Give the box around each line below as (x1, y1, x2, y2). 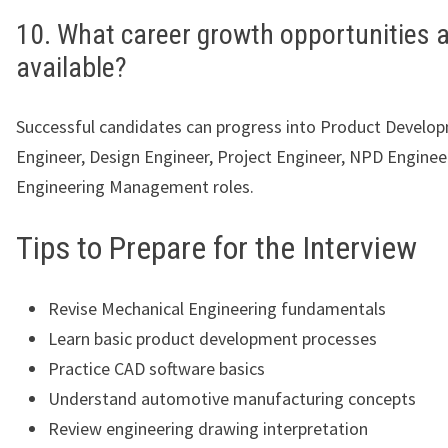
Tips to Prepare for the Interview (16, 229, 417, 268)
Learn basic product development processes (48, 326, 377, 350)
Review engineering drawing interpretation (48, 416, 368, 440)
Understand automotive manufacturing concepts (48, 386, 416, 410)
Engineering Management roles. (16, 175, 254, 199)
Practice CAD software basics (48, 356, 265, 380)
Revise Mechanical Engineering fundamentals (48, 296, 386, 320)
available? (16, 51, 127, 85)
